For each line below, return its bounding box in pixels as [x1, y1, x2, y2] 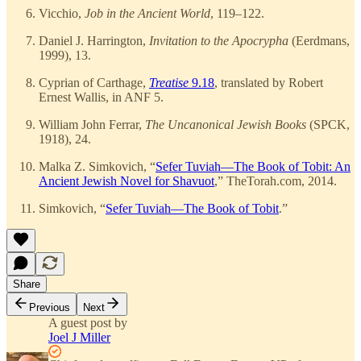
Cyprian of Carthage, [39, 76, 149, 90]
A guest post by [48, 316, 127, 330]
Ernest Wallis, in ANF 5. [39, 90, 164, 105]
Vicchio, [39, 6, 85, 21]
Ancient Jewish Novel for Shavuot [39, 174, 214, 189]
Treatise [149, 76, 189, 90]
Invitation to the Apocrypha [149, 34, 288, 48]
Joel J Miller [48, 330, 110, 345]
